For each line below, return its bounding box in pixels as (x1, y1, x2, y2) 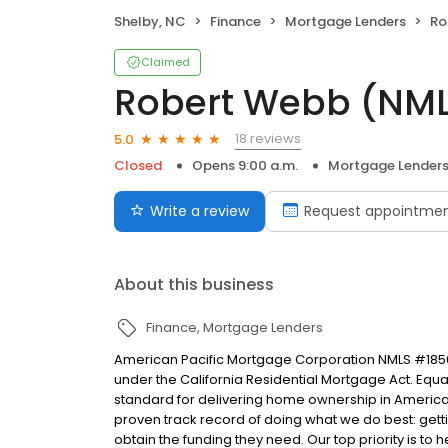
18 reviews (235, 129, 301, 149)
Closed (114, 156, 162, 176)
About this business (114, 273, 274, 297)
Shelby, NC (114, 12, 186, 32)
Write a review (150, 201, 249, 222)
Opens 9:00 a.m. (192, 156, 298, 176)
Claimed (141, 54, 190, 71)
